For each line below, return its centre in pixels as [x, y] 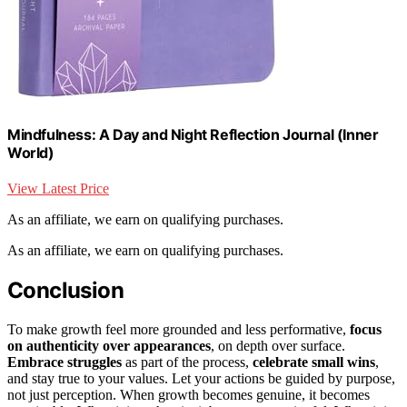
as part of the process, [187, 362]
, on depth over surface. [278, 345]
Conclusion [65, 291]
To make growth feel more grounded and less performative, [179, 329]
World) [31, 152]
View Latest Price [58, 189]
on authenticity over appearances [109, 345]
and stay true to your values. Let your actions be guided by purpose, [201, 378]
